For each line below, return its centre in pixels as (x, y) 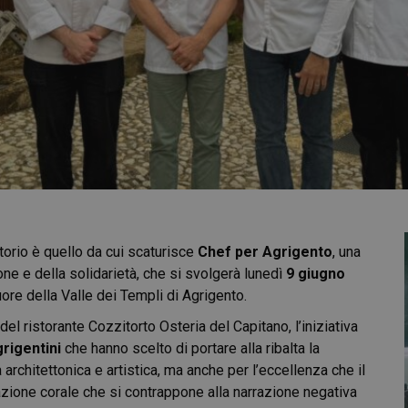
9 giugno (316, 274)
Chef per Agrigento (265, 252)
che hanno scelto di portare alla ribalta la (190, 348)
